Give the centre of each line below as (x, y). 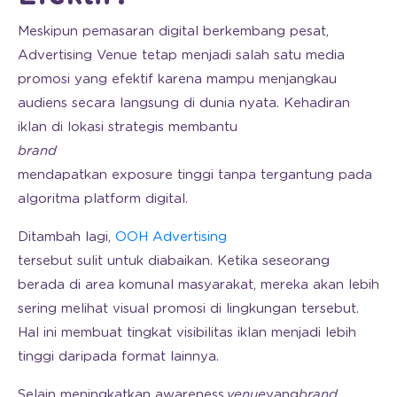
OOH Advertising (171, 237)
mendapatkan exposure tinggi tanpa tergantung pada (195, 175)
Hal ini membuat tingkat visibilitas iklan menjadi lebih (187, 332)
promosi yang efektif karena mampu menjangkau (177, 79)
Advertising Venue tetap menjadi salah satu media (181, 55)
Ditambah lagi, (66, 237)
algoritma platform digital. (103, 198)
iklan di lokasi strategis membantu (128, 127)
